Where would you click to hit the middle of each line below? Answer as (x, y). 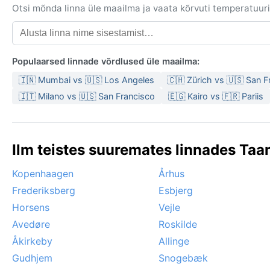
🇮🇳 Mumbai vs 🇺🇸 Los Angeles (86, 80)
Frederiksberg (44, 191)
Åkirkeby (32, 241)
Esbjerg (176, 191)
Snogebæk (183, 258)
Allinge (174, 241)
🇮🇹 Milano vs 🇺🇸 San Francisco (87, 96)
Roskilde (178, 224)
